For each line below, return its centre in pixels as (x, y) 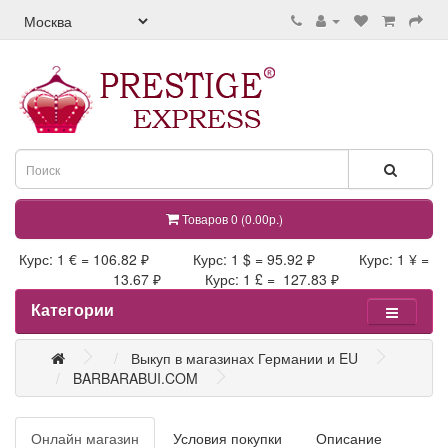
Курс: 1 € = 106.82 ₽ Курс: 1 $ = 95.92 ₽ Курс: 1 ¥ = (224, 259)
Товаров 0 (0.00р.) (232, 218)
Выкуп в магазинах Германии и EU (244, 358)
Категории (72, 309)
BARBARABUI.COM (135, 378)
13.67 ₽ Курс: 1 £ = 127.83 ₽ (224, 279)
